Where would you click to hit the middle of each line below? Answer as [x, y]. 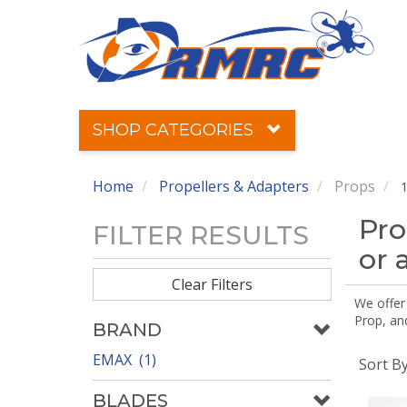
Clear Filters [212, 284]
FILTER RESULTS [201, 235]
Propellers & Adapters [234, 186]
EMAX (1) [124, 360]
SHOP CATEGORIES [175, 130]
